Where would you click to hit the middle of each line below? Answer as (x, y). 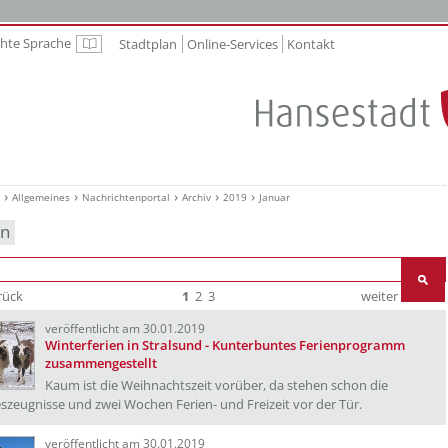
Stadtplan (148, 43)
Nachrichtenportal (126, 197)
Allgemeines (41, 197)
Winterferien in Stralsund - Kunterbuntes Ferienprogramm (225, 345)
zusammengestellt (101, 363)
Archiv (196, 197)
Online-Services (232, 43)
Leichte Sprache (134, 48)
